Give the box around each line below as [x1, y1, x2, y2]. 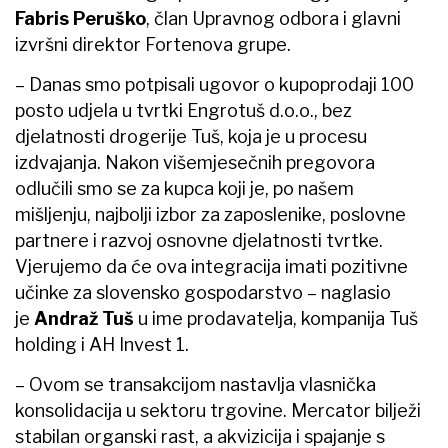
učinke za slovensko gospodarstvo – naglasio [15, 281, 391, 303]
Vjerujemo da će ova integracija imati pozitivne [15, 255, 408, 277]
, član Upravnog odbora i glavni [146, 7, 401, 29]
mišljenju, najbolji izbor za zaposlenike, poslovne [15, 203, 406, 225]
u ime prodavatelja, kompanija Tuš [138, 307, 418, 329]
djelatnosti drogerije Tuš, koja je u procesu [15, 125, 367, 147]
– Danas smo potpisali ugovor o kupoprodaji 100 [15, 73, 414, 95]
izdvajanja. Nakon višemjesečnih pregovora [15, 151, 375, 173]
